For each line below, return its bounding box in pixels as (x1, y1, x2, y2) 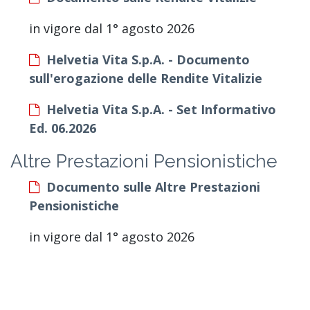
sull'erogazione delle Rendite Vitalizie (29, 69, 262, 86)
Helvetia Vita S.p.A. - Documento (46, 51, 250, 68)
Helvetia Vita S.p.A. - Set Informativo (46, 100, 276, 118)
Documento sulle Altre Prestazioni (46, 178, 260, 195)
